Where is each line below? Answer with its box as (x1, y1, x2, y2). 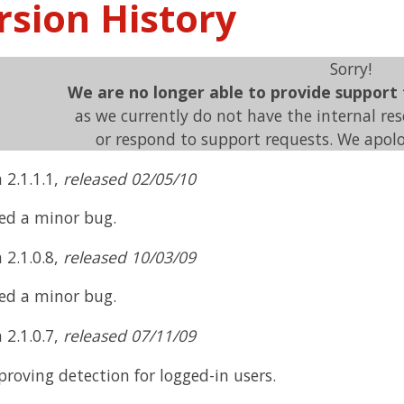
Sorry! (329, 58, 372, 80)
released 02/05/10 (62, 167, 196, 189)
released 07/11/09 (62, 325, 196, 347)
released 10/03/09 (62, 245, 196, 268)
